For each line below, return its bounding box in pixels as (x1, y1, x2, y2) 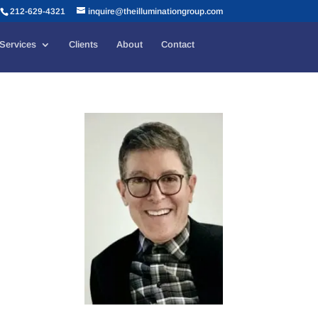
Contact (160, 39, 194, 50)
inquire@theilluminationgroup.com (87, 6, 223, 16)
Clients (68, 39, 98, 50)
